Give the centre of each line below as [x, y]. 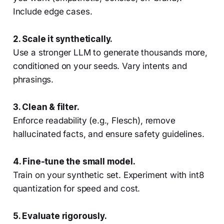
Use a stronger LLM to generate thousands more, [110, 53]
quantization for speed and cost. [76, 189]
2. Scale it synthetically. [63, 39]
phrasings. [33, 80]
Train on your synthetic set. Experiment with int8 [108, 175]
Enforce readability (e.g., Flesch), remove [94, 121]
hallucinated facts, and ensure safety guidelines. [108, 134]
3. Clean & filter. [46, 107]
